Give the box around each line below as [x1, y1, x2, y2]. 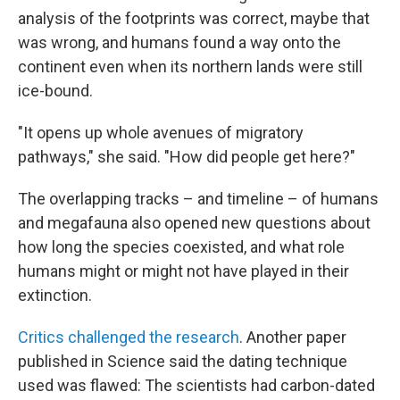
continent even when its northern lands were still [18, 57, 362, 77]
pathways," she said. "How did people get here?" [18, 147, 355, 167]
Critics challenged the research [18, 328, 239, 347]
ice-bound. [18, 81, 93, 101]
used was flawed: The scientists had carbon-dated [18, 376, 375, 396]
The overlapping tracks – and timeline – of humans [18, 189, 379, 209]
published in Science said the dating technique [18, 352, 347, 371]
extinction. [18, 286, 92, 305]
